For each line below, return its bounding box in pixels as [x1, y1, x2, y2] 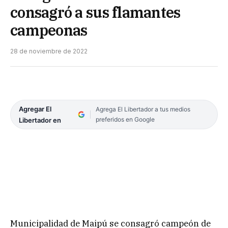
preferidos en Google [95, 115, 155, 123]
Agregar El [19, 104, 51, 113]
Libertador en [19, 116, 61, 124]
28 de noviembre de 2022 [10, 47, 88, 55]
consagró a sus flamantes [10, 2, 181, 22]
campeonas [10, 20, 88, 40]
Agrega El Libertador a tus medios [95, 105, 190, 113]
